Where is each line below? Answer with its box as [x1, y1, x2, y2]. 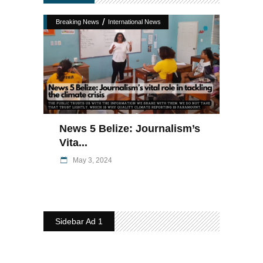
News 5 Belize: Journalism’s [59, 123, 200, 135]
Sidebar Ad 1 [55, 217, 103, 227]
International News [108, 18, 161, 25]
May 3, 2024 [71, 156, 112, 165]
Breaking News [56, 18, 99, 25]
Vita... [59, 137, 87, 149]
